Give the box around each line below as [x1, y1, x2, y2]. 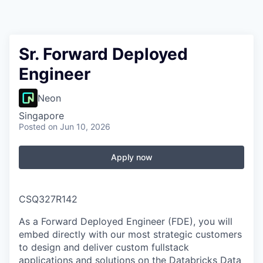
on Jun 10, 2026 [48, 122, 110, 131]
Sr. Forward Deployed [19, 44, 188, 64]
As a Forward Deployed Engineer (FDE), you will [19, 215, 232, 227]
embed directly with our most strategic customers [19, 228, 242, 240]
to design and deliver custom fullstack [19, 241, 189, 253]
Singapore [19, 110, 64, 122]
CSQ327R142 [19, 193, 77, 205]
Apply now [110, 152, 153, 162]
